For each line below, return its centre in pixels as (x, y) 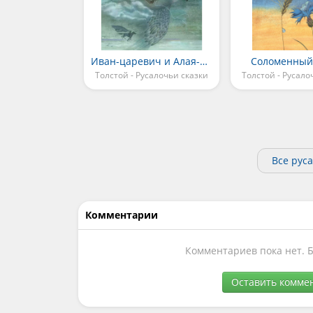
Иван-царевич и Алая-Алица (204, 61)
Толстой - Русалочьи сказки (151, 75)
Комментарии (122, 215)
